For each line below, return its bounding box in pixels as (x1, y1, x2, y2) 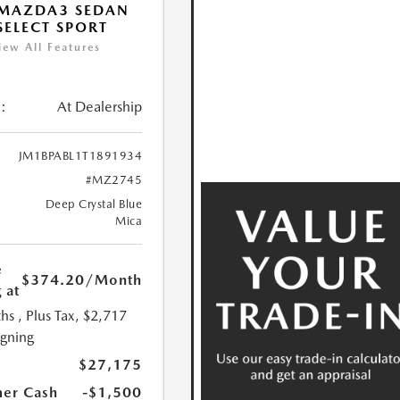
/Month (85, 271, 143, 288)
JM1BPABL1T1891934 (18, 148, 143, 162)
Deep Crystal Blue (45, 196, 143, 211)
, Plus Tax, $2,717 (17, 306, 127, 324)
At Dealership (57, 97, 143, 115)
